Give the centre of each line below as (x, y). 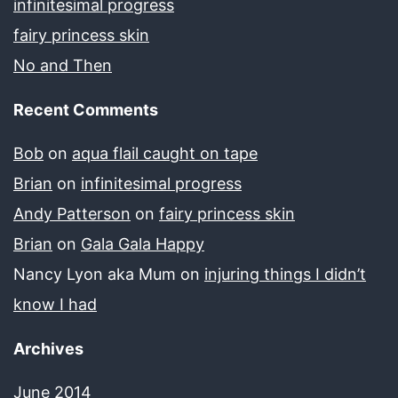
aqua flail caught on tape (165, 153)
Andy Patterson (72, 213)
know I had (55, 304)
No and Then (63, 65)
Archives (48, 348)
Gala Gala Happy (143, 243)
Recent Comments (86, 109)
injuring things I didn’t (285, 274)
